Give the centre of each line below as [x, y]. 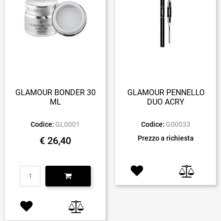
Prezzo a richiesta [166, 138]
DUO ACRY [166, 102]
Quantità [55, 170]
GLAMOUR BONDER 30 [55, 92]
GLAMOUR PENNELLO [166, 92]
